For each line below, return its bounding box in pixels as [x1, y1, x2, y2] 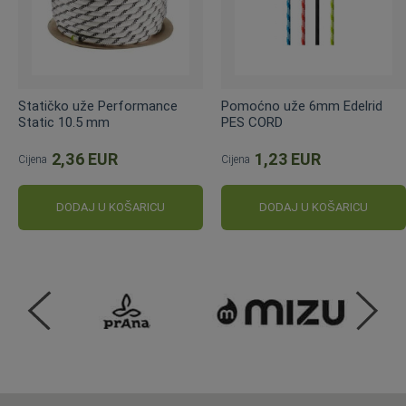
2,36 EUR [52, 149, 119, 169]
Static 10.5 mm [18, 113, 110, 130]
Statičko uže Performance [18, 97, 178, 114]
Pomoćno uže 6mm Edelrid [221, 97, 382, 114]
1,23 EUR [255, 149, 322, 169]
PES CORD [221, 113, 283, 130]
